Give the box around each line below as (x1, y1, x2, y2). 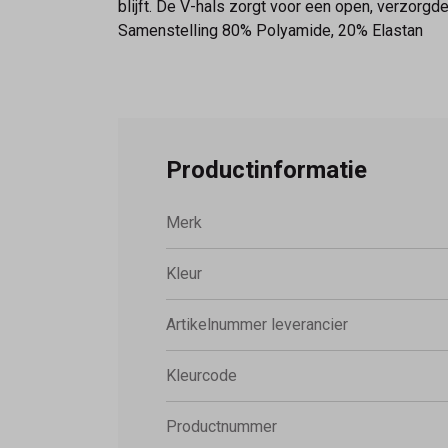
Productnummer (166, 416, 277, 436)
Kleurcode (166, 365, 237, 385)
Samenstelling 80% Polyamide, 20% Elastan (118, 20, 423, 40)
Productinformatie (166, 155, 367, 184)
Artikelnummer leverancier (166, 314, 348, 334)
